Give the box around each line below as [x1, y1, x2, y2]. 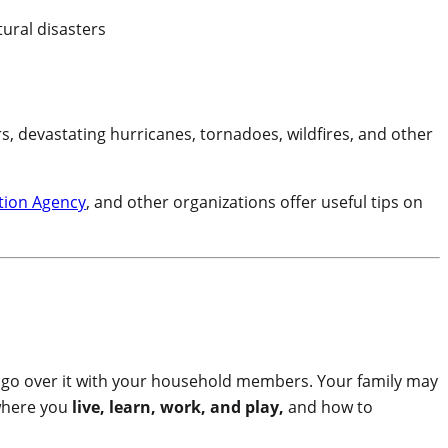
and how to [284, 396, 373, 419]
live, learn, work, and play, [72, 396, 284, 419]
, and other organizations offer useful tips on [86, 191, 423, 214]
